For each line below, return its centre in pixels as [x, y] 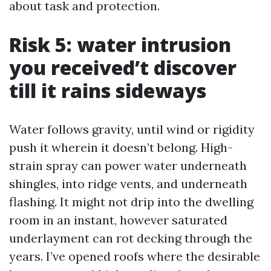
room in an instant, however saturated [118, 220]
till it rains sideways [108, 90]
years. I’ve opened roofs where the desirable [135, 256]
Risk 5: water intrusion [120, 44]
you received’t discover [123, 67]
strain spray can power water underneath [128, 165]
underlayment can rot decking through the [131, 238]
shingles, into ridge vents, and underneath [128, 184]
